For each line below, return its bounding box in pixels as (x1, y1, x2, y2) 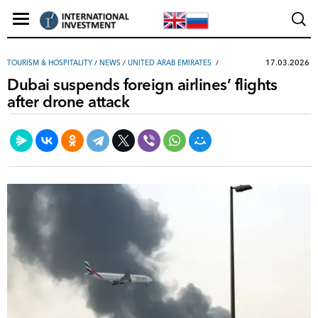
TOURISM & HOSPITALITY (7, 58, 92, 67)
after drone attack (7, 92, 129, 111)
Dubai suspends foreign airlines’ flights (7, 75, 277, 94)
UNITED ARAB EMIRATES (128, 58, 212, 67)
